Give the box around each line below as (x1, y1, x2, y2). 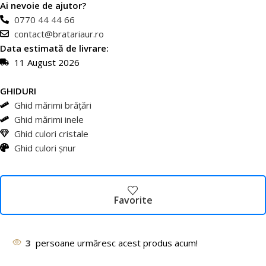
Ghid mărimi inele (14, 113, 84, 125)
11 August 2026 (14, 56, 80, 68)
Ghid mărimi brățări (14, 99, 91, 111)
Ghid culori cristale (14, 127, 88, 140)
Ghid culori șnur (14, 141, 76, 154)
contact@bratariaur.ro (14, 27, 104, 40)
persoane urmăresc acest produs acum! (36, 236, 198, 249)
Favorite (113, 193, 153, 207)
